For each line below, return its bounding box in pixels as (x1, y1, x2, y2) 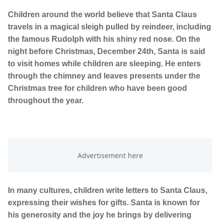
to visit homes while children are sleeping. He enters (8, 59, 201, 68)
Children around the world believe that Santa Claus (8, 10, 197, 19)
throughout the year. (8, 96, 83, 105)
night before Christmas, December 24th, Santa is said (8, 47, 205, 56)
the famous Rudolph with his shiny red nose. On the (8, 35, 200, 44)
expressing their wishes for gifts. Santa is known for (8, 198, 200, 207)
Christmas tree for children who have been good (8, 84, 187, 93)
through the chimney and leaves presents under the (8, 72, 200, 81)
